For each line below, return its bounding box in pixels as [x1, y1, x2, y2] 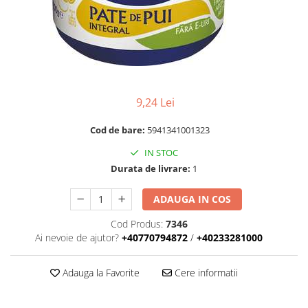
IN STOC [142, 146, 178, 159]
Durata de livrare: [111, 162, 190, 175]
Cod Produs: [110, 217, 163, 230]
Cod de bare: [89, 124, 147, 136]
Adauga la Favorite [59, 266, 140, 279]
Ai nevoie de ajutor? [35, 231, 119, 244]
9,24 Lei [136, 95, 175, 110]
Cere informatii [171, 266, 238, 279]
